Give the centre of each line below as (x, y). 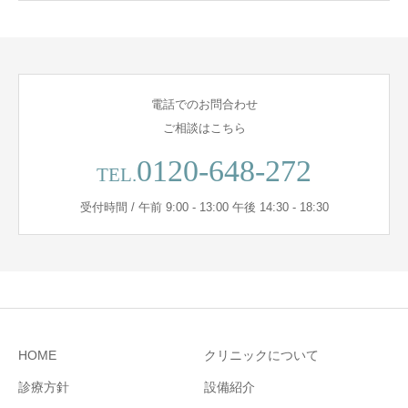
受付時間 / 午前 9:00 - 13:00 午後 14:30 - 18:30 (204, 207)
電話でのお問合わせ (204, 104)
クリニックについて (261, 355)
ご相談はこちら (204, 127)
